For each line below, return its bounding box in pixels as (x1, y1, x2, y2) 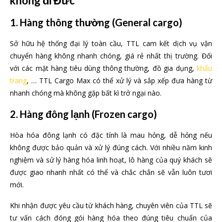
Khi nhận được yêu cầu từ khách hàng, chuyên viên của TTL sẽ (10, 200, 212, 210)
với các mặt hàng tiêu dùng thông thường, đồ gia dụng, (10, 63, 197, 73)
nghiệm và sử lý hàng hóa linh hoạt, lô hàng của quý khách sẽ (10, 155, 212, 165)
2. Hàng (10, 108, 46, 120)
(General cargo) (110, 16, 182, 28)
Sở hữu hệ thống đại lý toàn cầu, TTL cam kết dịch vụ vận (10, 38, 212, 48)
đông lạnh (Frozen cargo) (46, 108, 157, 120)
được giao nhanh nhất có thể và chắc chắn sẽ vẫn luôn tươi (10, 167, 212, 177)
